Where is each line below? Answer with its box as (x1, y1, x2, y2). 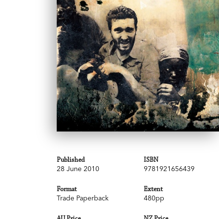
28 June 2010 (57, 164, 99, 174)
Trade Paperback (57, 194, 109, 203)
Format (57, 185, 77, 194)
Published (57, 156, 85, 164)
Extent (143, 185, 163, 194)
